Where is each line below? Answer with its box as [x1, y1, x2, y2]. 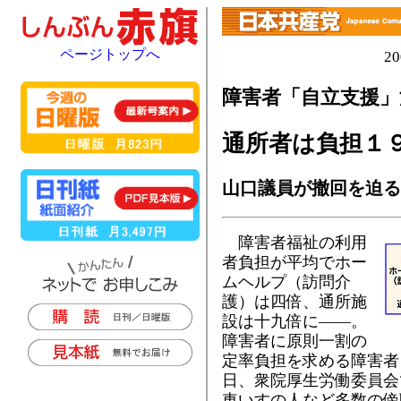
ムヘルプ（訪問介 [222, 272, 351, 291]
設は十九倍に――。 [222, 311, 367, 330]
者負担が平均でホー [222, 252, 367, 271]
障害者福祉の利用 [222, 233, 367, 252]
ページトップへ [60, 47, 160, 62]
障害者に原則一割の [222, 331, 367, 350]
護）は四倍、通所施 [222, 292, 367, 311]
